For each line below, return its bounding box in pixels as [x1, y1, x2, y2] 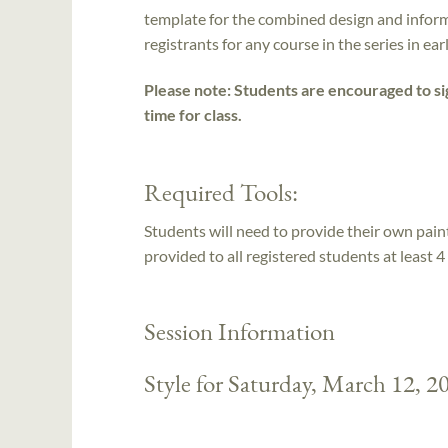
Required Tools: [144, 175, 298, 208]
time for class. [144, 104, 245, 124]
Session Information [144, 314, 335, 347]
